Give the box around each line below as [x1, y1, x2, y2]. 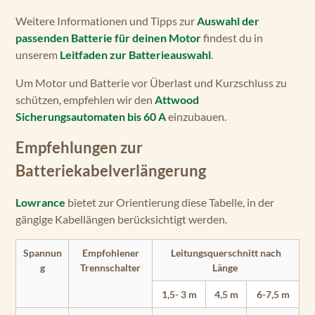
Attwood [155, 93, 199, 107]
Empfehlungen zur [15, 139, 143, 157]
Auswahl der [197, 14, 259, 28]
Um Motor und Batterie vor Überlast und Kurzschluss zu [15, 76, 287, 90]
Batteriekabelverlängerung [15, 162, 206, 181]
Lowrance [15, 195, 65, 210]
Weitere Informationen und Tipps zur [15, 14, 197, 28]
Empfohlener [82, 247, 139, 259]
